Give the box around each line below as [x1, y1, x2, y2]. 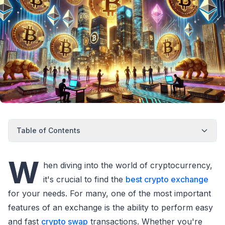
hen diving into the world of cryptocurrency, [43, 160, 212, 170]
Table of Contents [17, 126, 80, 135]
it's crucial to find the [43, 174, 126, 184]
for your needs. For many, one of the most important [8, 188, 211, 198]
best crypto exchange [126, 174, 208, 184]
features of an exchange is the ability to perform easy [8, 202, 213, 212]
